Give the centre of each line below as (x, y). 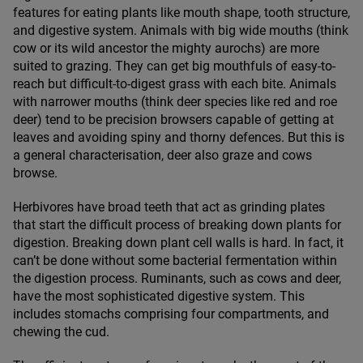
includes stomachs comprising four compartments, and (171, 314)
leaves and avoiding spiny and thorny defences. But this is (179, 138)
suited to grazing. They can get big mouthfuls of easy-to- (174, 66)
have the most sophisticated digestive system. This (159, 297)
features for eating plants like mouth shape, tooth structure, (181, 13)
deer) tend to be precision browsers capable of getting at (173, 120)
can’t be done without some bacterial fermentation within (175, 261)
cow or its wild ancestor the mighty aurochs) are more (166, 49)
